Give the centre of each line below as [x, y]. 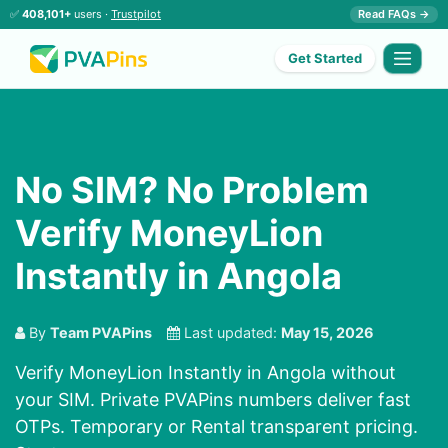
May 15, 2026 [327, 333]
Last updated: [230, 333]
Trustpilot [136, 14]
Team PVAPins [101, 333]
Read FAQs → [394, 14]
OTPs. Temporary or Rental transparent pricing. [216, 427]
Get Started [325, 58]
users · [91, 14]
